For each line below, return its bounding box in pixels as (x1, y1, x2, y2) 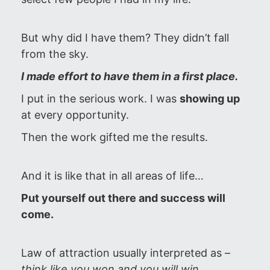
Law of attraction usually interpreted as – (21, 246, 230, 259)
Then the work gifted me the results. (21, 131, 208, 143)
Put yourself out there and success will (21, 192, 225, 204)
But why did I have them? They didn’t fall (21, 31, 229, 44)
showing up (180, 92, 240, 105)
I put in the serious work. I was (21, 92, 180, 105)
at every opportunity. (21, 108, 129, 121)
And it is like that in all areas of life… (21, 169, 204, 182)
